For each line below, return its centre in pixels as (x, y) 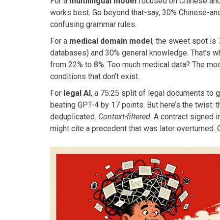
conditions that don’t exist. (95, 76)
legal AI (77, 93)
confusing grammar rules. (93, 24)
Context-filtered (124, 116)
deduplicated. (74, 116)
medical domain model (111, 41)
